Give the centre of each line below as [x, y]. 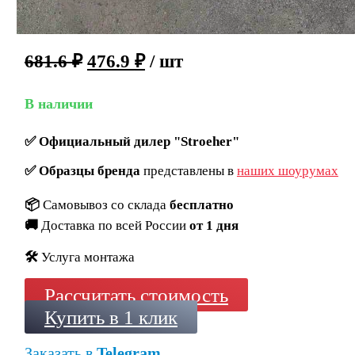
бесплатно [201, 205]
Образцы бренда [89, 171]
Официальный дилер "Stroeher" [139, 142]
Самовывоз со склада [106, 205]
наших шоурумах [287, 171]
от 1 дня [214, 226]
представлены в [188, 171]
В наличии [58, 104]
